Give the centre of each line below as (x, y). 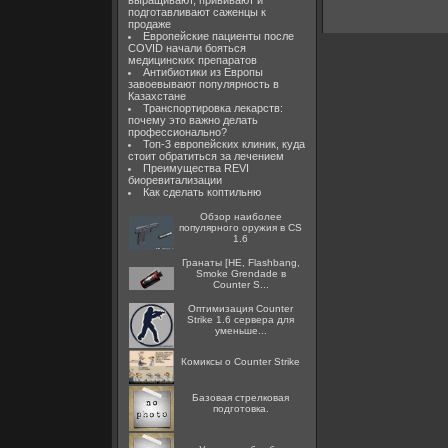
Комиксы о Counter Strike (240, 361)
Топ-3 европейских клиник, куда (223, 144)
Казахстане (157, 96)
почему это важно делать (193, 120)
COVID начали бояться (187, 48)
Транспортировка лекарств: (212, 108)
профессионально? (177, 132)
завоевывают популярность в (203, 84)
